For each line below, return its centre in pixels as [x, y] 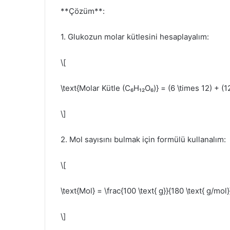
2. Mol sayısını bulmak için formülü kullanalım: [143, 139]
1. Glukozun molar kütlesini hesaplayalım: [135, 36]
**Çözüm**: [83, 11]
